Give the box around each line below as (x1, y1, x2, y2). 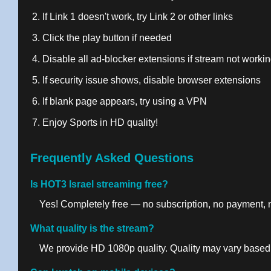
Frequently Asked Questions (30, 151, 194, 165)
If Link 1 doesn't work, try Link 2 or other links (42, 11, 233, 22)
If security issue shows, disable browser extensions (42, 75, 261, 85)
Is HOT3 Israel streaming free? (30, 179, 168, 189)
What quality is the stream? (30, 223, 154, 233)
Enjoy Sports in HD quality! (42, 117, 158, 128)
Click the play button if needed (42, 33, 172, 43)
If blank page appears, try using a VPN (42, 96, 207, 106)
